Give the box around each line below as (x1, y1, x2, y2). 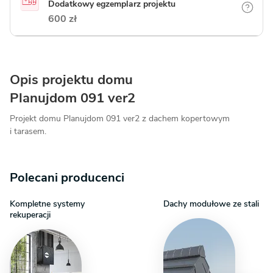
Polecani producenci (10, 169, 124, 186)
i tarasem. (10, 125, 46, 137)
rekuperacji (10, 208, 51, 221)
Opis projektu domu (10, 70, 133, 89)
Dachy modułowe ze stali (163, 197, 259, 210)
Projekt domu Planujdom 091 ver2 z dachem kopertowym (10, 112, 230, 124)
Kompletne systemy (10, 197, 85, 210)
